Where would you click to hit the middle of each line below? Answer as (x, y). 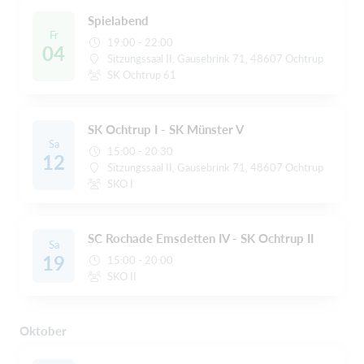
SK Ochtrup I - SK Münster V (166, 130)
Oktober (43, 331)
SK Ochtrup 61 (142, 75)
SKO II (122, 277)
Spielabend (118, 21)
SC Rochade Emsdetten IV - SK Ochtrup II (201, 238)
